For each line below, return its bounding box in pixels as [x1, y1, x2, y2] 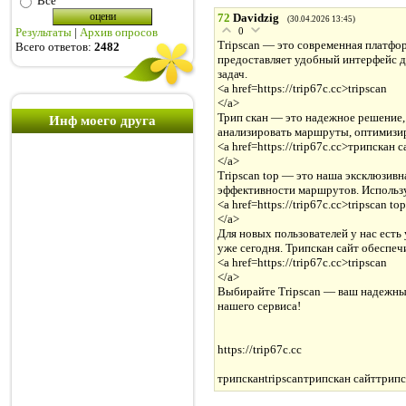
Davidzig [233, 11, 279, 25]
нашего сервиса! [217, 299, 301, 314]
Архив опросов [80, 25, 158, 40]
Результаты [15, 25, 72, 40]
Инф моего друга [49, 113, 156, 128]
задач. [217, 67, 247, 82]
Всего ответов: [15, 40, 94, 54]
